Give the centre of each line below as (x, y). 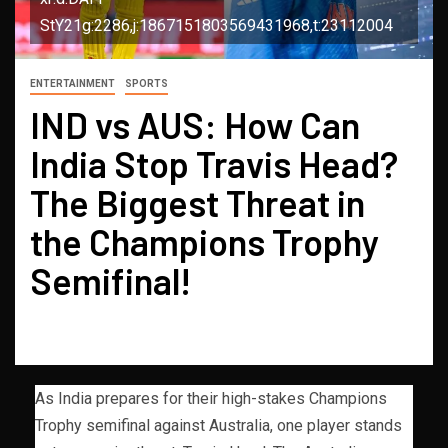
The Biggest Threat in (197, 202)
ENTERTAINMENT (72, 83)
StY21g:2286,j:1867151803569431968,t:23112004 (216, 25)
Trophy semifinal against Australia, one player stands (218, 425)
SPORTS (146, 83)
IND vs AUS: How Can (195, 124)
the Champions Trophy (204, 241)
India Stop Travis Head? (214, 163)
